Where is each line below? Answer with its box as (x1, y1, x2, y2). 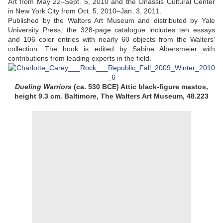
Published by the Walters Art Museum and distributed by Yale (8, 16, 215, 25)
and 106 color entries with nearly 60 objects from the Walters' (8, 35, 215, 44)
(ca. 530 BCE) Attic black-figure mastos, (72, 83, 208, 91)
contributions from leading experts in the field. (8, 54, 151, 63)
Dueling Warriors (15, 83, 72, 91)
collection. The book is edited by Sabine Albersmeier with (8, 45, 215, 53)
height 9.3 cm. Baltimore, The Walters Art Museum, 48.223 (14, 92, 209, 101)
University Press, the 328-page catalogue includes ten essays (8, 26, 215, 34)
